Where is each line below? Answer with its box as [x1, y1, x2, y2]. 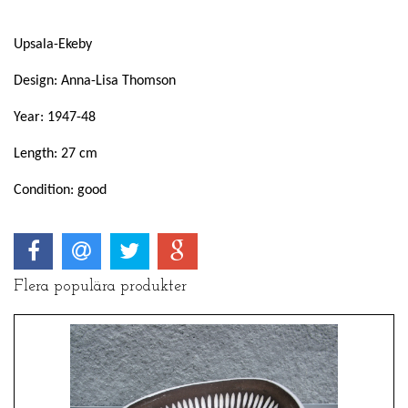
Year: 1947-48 [14, 110, 96, 126]
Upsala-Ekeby [14, 37, 92, 53]
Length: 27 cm [14, 147, 97, 162]
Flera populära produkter [14, 277, 187, 295]
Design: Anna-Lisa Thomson [14, 74, 176, 89]
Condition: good [14, 183, 107, 199]
